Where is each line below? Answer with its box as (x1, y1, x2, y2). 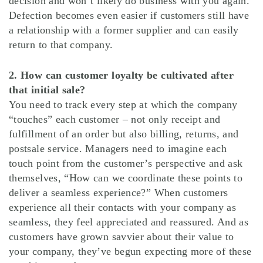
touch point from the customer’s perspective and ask (9, 157, 243, 170)
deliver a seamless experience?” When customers (9, 187, 228, 199)
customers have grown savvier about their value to (9, 231, 234, 243)
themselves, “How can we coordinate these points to (9, 172, 242, 184)
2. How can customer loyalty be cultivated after (9, 69, 234, 82)
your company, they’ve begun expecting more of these (9, 245, 252, 258)
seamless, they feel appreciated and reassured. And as (9, 216, 249, 228)
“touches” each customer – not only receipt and (9, 113, 221, 126)
